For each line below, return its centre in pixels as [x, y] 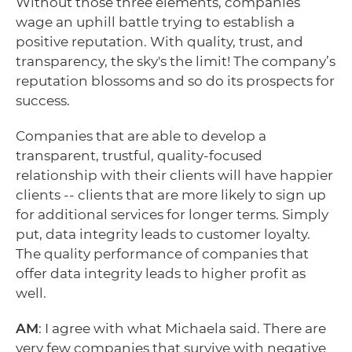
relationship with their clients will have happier [174, 175]
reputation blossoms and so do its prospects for [175, 81]
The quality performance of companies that [162, 253]
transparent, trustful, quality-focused [139, 155]
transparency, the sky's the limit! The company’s [176, 61]
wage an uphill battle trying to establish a [155, 22]
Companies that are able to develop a [141, 136]
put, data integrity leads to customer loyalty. [163, 234]
